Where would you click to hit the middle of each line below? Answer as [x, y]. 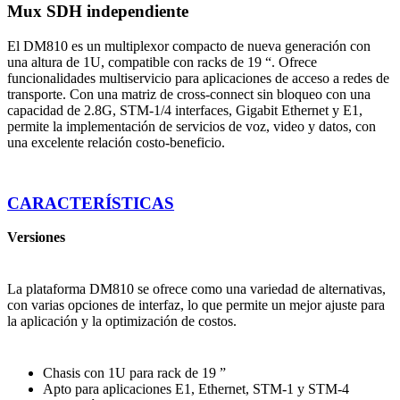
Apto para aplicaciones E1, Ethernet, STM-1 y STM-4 [196, 389]
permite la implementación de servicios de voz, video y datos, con [192, 126]
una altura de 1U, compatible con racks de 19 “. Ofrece [162, 62]
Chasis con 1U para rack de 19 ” [135, 373]
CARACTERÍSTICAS [91, 203]
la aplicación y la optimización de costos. [122, 321]
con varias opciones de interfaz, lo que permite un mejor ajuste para [196, 305]
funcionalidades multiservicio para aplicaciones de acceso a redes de [199, 78]
